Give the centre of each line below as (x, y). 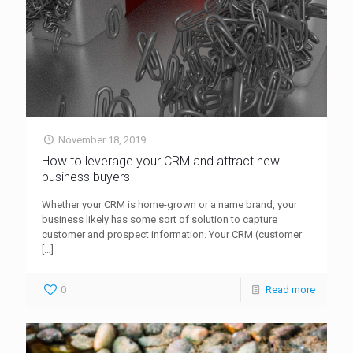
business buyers (86, 177)
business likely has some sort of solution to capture (160, 220)
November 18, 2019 (102, 140)
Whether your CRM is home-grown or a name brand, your (169, 205)
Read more (290, 290)
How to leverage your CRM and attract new (161, 162)
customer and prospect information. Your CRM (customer (172, 235)
